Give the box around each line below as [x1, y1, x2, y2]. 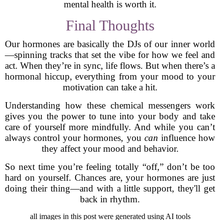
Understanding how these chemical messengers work [5, 100, 215, 110]
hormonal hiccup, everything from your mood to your [5, 71, 215, 82]
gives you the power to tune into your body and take [5, 111, 215, 121]
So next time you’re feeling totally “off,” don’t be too [5, 162, 215, 172]
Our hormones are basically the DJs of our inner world [5, 39, 215, 49]
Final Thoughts [65, 17, 155, 33]
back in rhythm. [80, 194, 140, 204]
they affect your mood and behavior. [41, 143, 179, 154]
